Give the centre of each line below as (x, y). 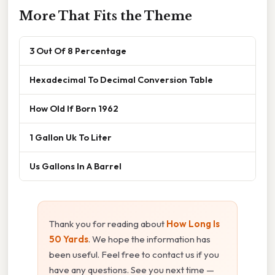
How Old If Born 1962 (74, 108)
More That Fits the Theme (106, 16)
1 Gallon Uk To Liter (71, 137)
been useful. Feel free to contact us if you (134, 254)
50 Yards (69, 239)
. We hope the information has (149, 239)
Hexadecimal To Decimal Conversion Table (121, 79)
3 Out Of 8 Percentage (78, 50)
